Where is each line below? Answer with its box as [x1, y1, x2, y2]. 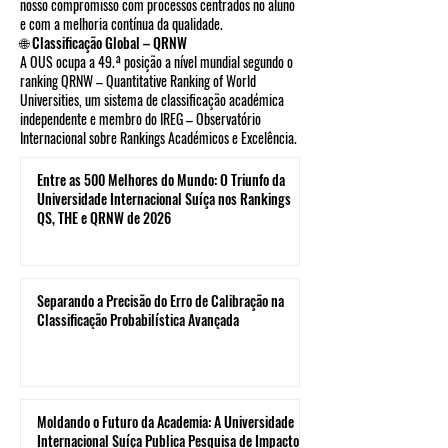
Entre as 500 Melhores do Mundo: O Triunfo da [37, 169, 285, 190]
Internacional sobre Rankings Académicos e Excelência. [20, 127, 297, 148]
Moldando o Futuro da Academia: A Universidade [37, 411, 294, 432]
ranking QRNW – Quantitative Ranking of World [20, 70, 256, 91]
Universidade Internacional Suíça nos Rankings [37, 188, 291, 209]
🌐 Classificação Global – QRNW [20, 32, 187, 53]
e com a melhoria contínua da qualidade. [20, 13, 223, 34]
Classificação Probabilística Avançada [37, 309, 239, 330]
